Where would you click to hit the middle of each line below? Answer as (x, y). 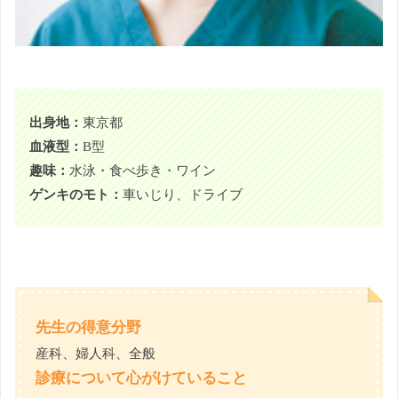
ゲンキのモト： (76, 194)
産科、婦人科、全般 (96, 353)
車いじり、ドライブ (183, 194)
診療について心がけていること (141, 378)
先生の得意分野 (88, 327)
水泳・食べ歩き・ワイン (143, 170)
